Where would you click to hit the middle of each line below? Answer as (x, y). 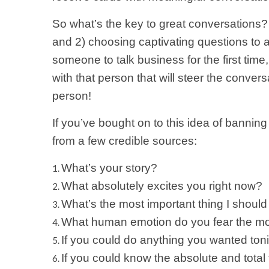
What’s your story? (109, 168)
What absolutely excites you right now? (162, 186)
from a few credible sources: (125, 141)
